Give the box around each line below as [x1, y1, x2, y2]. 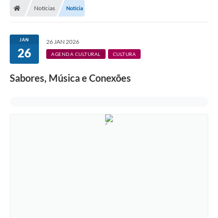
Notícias [34, 4, 55, 12]
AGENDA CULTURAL [51, 51, 101, 57]
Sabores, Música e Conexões [10, 72, 131, 84]
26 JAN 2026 [46, 38, 79, 46]
